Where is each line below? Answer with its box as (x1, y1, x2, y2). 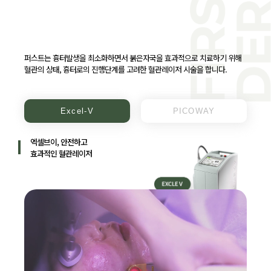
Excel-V (60, 106, 94, 116)
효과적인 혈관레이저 (30, 147, 92, 159)
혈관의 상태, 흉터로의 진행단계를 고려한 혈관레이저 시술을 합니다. (24, 63, 227, 75)
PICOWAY (172, 106, 215, 116)
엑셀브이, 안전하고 (30, 135, 87, 148)
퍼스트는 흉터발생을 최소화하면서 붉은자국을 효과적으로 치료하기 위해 (24, 51, 241, 64)
